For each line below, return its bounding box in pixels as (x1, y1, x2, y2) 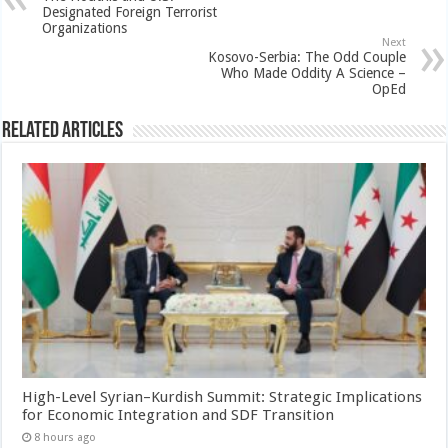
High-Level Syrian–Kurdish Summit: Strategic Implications (22, 387, 423, 406)
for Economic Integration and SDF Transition (22, 405, 335, 424)
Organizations (42, 19, 128, 36)
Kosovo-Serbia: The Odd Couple (207, 48, 406, 65)
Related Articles (2, 119, 124, 143)
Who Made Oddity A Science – (220, 64, 406, 81)
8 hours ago (34, 430, 97, 444)
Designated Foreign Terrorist (42, 3, 218, 20)
